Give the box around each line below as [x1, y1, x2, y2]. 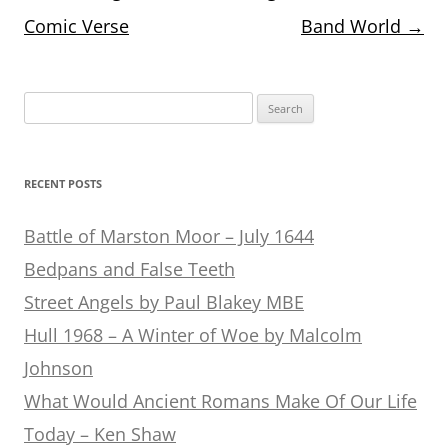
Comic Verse [24, 13, 129, 38]
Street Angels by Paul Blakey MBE [24, 289, 304, 314]
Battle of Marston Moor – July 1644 [24, 223, 314, 248]
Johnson [24, 355, 93, 380]
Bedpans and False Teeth [24, 256, 235, 281]
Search [23, 93, 63, 112]
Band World [301, 13, 406, 38]
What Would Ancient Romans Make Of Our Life [24, 388, 417, 413]
